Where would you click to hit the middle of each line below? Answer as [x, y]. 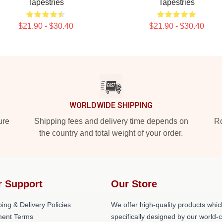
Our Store [134, 184]
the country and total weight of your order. [111, 133]
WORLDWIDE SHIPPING [111, 105]
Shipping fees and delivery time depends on [111, 121]
